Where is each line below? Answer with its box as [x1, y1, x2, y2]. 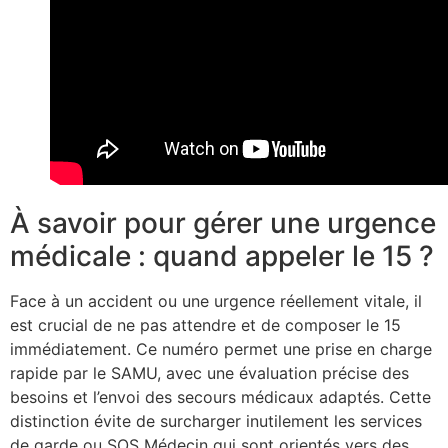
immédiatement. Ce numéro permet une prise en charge [10, 338, 432, 359]
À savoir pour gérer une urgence [10, 205, 436, 240]
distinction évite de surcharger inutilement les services [10, 410, 422, 431]
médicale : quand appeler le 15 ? [10, 238, 434, 273]
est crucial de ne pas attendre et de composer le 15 [10, 314, 401, 335]
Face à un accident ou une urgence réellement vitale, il [10, 290, 422, 311]
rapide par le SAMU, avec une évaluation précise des [10, 362, 409, 383]
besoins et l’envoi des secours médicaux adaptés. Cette [10, 386, 431, 407]
